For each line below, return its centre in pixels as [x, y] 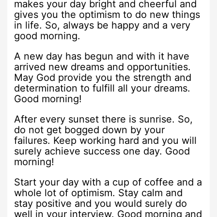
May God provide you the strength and [103, 78]
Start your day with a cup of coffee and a [108, 182]
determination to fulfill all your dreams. [102, 88]
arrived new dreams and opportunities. [103, 67]
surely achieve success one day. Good [102, 151]
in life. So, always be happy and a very [102, 25]
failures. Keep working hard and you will [106, 141]
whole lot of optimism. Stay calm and [99, 193]
